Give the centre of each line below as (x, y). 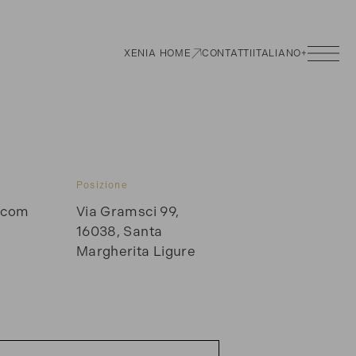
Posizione (102, 185)
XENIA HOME (157, 53)
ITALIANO (277, 53)
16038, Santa (119, 231)
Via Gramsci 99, (128, 211)
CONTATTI (227, 53)
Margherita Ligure (136, 251)
